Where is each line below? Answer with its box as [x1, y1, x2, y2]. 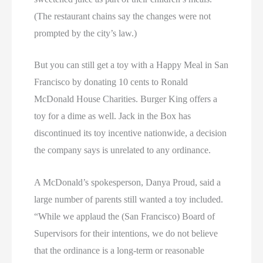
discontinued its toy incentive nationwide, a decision [34, 128, 227, 139]
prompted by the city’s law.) [34, 28, 137, 38]
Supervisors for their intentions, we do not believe [34, 228, 218, 238]
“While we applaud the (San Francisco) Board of [34, 211, 215, 221]
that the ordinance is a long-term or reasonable [34, 245, 205, 255]
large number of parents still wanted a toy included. [34, 194, 224, 204]
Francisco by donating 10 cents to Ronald [34, 77, 188, 87]
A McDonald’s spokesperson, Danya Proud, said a [34, 177, 221, 187]
